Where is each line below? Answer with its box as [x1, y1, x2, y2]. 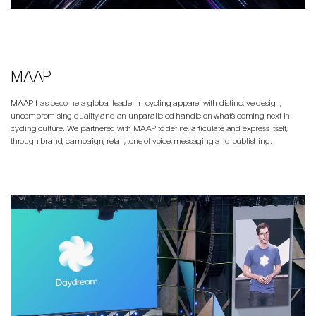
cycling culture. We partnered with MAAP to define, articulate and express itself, [11, 123, 288, 133]
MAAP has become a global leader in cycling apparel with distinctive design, [11, 97, 281, 107]
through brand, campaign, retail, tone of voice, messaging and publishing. [11, 135, 272, 145]
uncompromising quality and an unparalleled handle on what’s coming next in [11, 110, 291, 120]
